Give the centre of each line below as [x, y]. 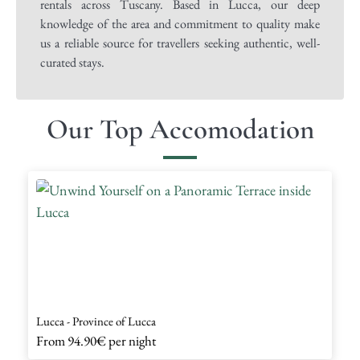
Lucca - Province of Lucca [96, 321]
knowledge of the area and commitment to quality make [180, 23]
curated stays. [72, 62]
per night [131, 340]
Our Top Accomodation [180, 129]
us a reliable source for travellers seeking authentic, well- [180, 43]
